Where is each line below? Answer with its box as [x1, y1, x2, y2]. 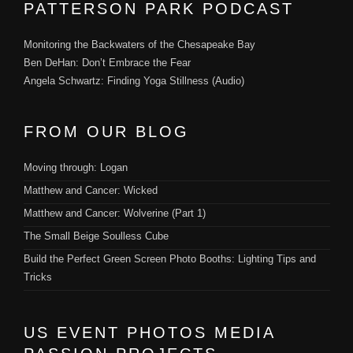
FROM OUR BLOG [24, 123, 189, 140]
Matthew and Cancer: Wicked [24, 184, 158, 196]
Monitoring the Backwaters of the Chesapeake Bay [24, 39, 255, 50]
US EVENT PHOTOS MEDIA [24, 324, 275, 341]
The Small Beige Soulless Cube [24, 230, 169, 242]
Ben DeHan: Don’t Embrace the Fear [24, 57, 191, 69]
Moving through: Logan [24, 162, 128, 173]
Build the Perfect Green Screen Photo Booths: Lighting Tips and [24, 253, 316, 265]
